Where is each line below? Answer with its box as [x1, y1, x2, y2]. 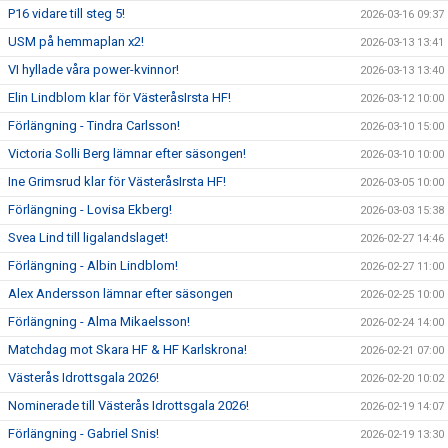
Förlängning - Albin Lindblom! [8, 258, 178, 273]
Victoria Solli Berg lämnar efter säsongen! [8, 146, 246, 161]
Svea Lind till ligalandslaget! [8, 230, 168, 245]
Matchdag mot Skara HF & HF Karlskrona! [8, 342, 247, 357]
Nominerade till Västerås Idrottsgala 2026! [8, 398, 249, 413]
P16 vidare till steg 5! [8, 6, 125, 21]
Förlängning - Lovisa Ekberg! [8, 202, 172, 217]
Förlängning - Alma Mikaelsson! [8, 314, 190, 329]
